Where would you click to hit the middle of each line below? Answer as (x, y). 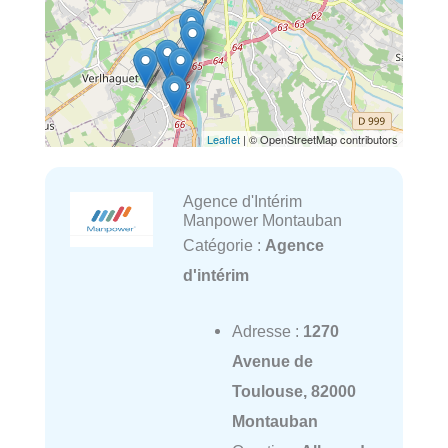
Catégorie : (223, 245)
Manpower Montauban (262, 220)
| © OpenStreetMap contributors (319, 139)
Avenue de (272, 361)
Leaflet (223, 139)
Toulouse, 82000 (293, 391)
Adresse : (267, 331)
